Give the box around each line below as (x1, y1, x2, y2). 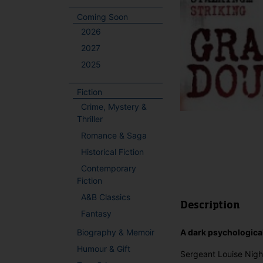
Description (180, 201, 240, 211)
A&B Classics (81, 192, 130, 202)
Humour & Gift (77, 243, 130, 254)
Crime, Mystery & (81, 102, 147, 112)
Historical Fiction (81, 147, 144, 157)
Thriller (77, 114, 103, 124)
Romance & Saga (81, 130, 147, 140)
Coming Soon (77, 11, 128, 22)
